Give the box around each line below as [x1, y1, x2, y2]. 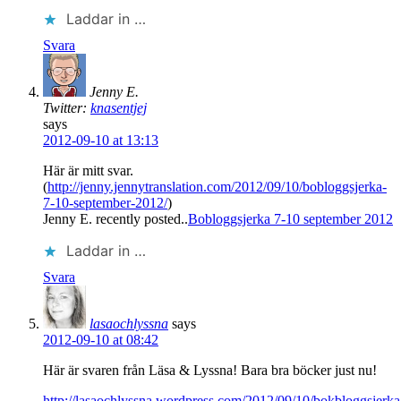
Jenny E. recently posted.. [43, 210, 188, 226]
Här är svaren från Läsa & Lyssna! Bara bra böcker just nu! [43, 362, 377, 378]
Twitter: [43, 99, 90, 115]
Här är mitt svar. [43, 162, 133, 178]
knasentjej [90, 99, 147, 115]
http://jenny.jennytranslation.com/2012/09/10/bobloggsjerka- [47, 178, 387, 194]
